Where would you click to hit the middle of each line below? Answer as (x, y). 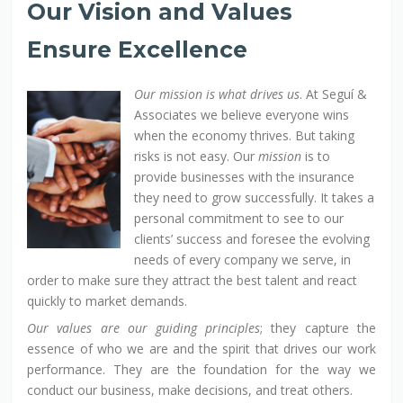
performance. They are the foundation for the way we (201, 369)
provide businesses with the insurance (245, 176)
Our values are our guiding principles (144, 327)
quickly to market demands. (107, 300)
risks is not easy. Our (197, 156)
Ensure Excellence (138, 49)
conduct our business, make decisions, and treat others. (190, 390)
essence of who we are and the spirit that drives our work (201, 348)
